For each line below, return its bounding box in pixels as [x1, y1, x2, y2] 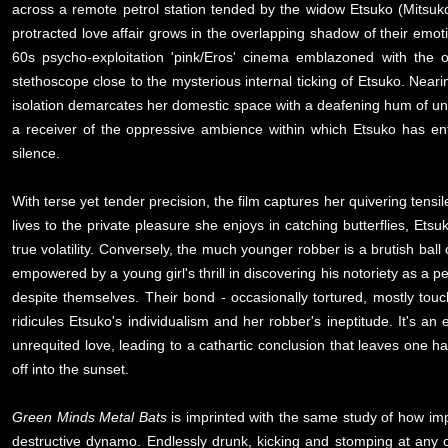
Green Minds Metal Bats [12, 409, 167, 425]
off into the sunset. [12, 361, 129, 377]
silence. [12, 145, 60, 161]
